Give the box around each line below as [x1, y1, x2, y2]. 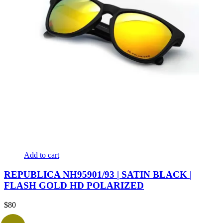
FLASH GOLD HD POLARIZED [4, 180, 144, 191]
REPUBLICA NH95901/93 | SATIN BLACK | [4, 169, 192, 180]
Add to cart [24, 151, 59, 160]
